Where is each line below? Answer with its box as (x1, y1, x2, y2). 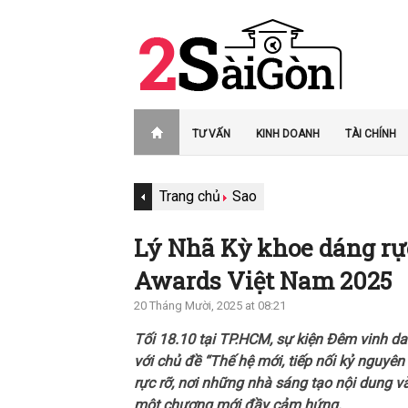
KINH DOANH (256, 127, 320, 140)
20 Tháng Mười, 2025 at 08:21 (134, 299, 286, 312)
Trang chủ (159, 188, 220, 205)
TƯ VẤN (192, 127, 230, 140)
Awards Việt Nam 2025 (134, 265, 392, 296)
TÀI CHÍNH (345, 127, 396, 140)
